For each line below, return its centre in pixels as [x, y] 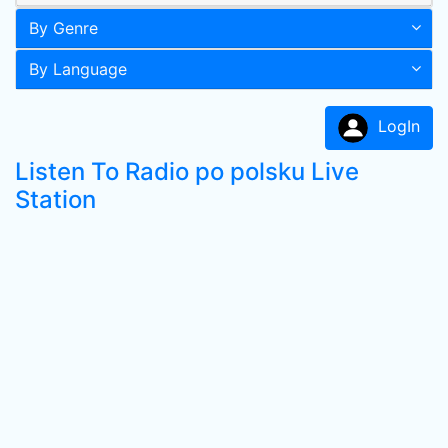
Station [55, 199]
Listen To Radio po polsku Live [187, 171]
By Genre [63, 28]
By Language [78, 69]
